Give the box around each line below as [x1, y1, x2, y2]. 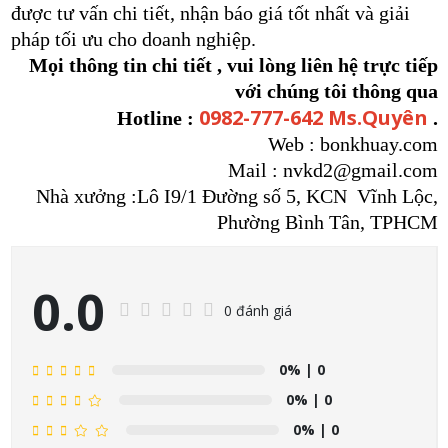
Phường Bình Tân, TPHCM [216, 211, 438, 233]
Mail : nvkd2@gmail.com [227, 159, 438, 181]
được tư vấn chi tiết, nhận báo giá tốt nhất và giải [10, 2, 410, 24]
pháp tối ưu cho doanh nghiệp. [10, 28, 256, 50]
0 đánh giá [223, 300, 292, 320]
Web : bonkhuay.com [267, 133, 438, 155]
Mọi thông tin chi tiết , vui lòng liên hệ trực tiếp [28, 54, 438, 76]
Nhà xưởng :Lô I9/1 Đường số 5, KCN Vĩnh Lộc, [15, 185, 438, 207]
